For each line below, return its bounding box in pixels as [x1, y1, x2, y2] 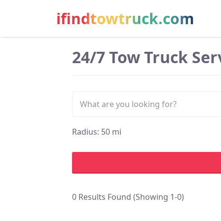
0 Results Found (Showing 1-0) [72, 191, 184, 203]
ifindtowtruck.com [56, 8, 194, 29]
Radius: [72, 126, 101, 137]
